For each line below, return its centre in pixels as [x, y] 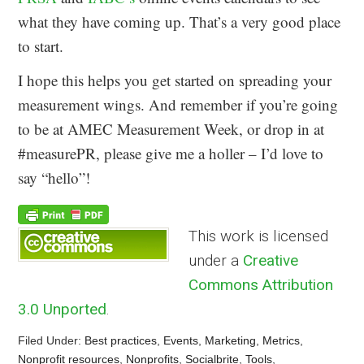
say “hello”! [54, 177]
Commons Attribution [261, 284]
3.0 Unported [63, 309]
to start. [41, 45]
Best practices [121, 340]
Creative [271, 260]
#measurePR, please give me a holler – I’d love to [171, 153]
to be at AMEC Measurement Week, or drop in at [171, 128]
